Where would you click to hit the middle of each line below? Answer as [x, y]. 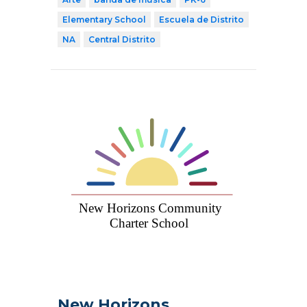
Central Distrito [122, 39]
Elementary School [104, 19]
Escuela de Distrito [201, 19]
